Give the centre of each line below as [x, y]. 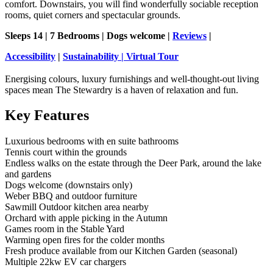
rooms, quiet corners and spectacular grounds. [94, 15]
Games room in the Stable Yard [65, 229]
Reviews [190, 35]
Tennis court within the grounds [66, 152]
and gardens [28, 174]
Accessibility [30, 56]
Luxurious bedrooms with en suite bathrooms [92, 141]
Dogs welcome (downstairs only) [69, 185]
